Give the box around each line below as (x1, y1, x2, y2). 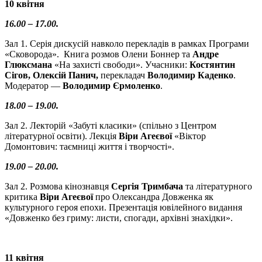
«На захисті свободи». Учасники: (52, 60, 189, 70)
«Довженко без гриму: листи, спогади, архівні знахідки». (5, 213, 233, 223)
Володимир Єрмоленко (63, 81, 160, 91)
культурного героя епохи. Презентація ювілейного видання (5, 202, 242, 213)
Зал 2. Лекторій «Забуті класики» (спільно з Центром (5, 120, 216, 131)
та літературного (183, 181, 252, 192)
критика (5, 192, 40, 202)
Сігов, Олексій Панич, (5, 70, 98, 81)
